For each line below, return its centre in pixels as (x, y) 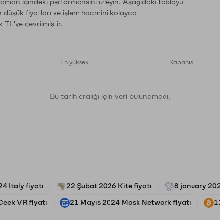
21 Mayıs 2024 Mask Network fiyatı (130, 203)
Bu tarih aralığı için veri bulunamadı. (110, 96)
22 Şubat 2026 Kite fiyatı (109, 186)
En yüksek (75, 62)
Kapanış (181, 62)
